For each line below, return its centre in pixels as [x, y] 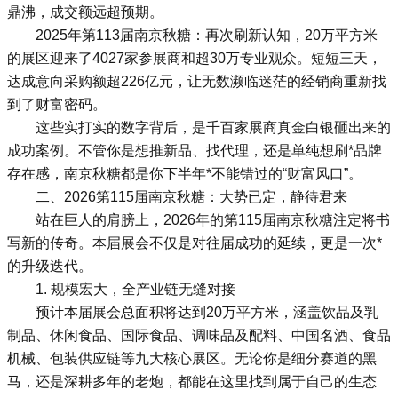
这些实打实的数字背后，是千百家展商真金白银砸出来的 [213, 127]
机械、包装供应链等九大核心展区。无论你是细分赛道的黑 [192, 358]
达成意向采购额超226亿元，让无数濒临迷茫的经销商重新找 [197, 81]
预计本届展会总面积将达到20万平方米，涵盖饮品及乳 [207, 312]
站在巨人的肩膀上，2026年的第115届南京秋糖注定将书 [213, 220]
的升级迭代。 [50, 266]
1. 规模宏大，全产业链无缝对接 [135, 289]
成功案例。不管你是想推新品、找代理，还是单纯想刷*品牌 [195, 151]
